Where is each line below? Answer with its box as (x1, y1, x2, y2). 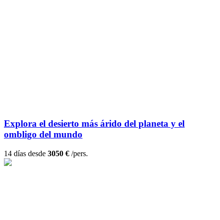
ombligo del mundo (4, 129, 82, 140)
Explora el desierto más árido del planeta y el (4, 118, 185, 129)
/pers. (69, 149, 88, 158)
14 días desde (4, 149, 48, 158)
